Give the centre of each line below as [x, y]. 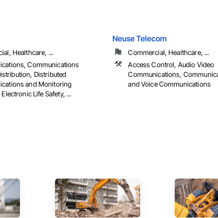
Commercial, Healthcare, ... [169, 53]
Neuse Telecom [140, 39]
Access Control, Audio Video [171, 65]
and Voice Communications [169, 84]
